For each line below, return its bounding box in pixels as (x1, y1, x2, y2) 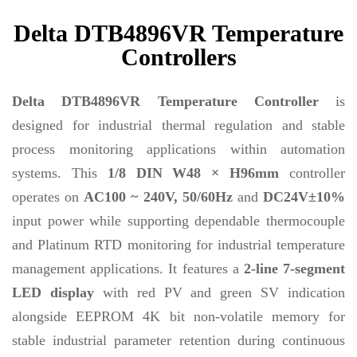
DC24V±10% (263, 189, 346, 205)
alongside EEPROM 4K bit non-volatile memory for (12, 308, 345, 324)
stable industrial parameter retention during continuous (12, 332, 345, 348)
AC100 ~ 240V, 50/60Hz (84, 189, 233, 205)
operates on (12, 189, 84, 205)
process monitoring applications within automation (12, 141, 345, 157)
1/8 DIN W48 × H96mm (107, 165, 280, 181)
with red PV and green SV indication (93, 284, 345, 300)
